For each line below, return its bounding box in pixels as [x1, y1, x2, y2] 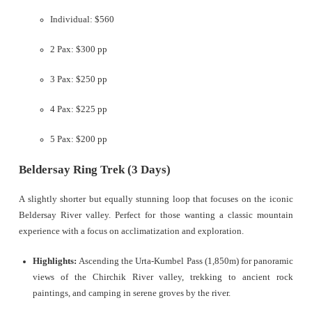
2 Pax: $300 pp [50, 45, 108, 55]
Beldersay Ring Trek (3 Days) [19, 163, 171, 177]
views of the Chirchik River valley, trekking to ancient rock [33, 272, 293, 283]
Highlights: [33, 256, 77, 267]
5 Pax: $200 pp [50, 134, 108, 145]
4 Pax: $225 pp [50, 104, 108, 115]
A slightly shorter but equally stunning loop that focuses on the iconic [19, 194, 293, 205]
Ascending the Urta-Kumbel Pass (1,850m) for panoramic [77, 256, 293, 267]
